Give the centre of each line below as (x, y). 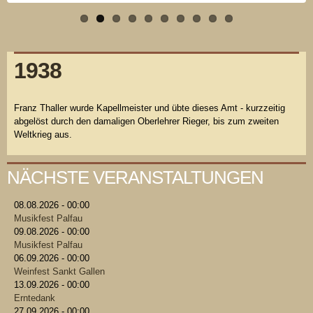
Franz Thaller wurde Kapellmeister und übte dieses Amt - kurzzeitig (150, 108)
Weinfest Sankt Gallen (59, 271)
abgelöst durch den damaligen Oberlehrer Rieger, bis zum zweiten (146, 121)
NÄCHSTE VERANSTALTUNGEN (135, 177)
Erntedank (35, 298)
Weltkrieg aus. (43, 134)
